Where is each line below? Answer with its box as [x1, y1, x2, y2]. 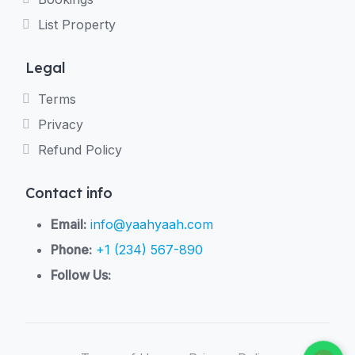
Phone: [51, 242, 92, 258]
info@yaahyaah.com [90, 216, 213, 232]
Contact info [25, 184, 113, 202]
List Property [38, 17, 116, 32]
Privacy [38, 116, 83, 132]
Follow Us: [51, 267, 111, 283]
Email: [51, 216, 86, 232]
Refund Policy [38, 142, 122, 158]
